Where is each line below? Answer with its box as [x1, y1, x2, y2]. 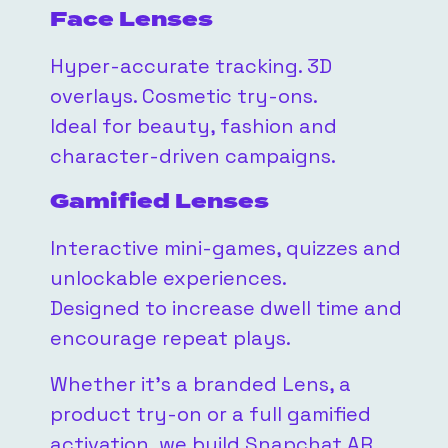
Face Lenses [50, 4, 213, 37]
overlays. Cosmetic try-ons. [50, 83, 318, 110]
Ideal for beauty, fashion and [50, 113, 337, 140]
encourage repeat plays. [50, 325, 291, 352]
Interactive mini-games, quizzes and [50, 235, 401, 262]
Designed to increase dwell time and [50, 295, 402, 322]
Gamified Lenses [50, 186, 269, 219]
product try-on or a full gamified [50, 401, 371, 428]
